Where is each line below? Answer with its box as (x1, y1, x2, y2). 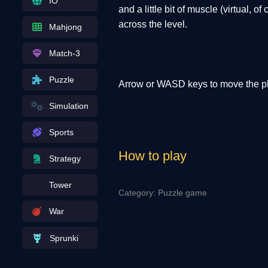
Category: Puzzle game (118, 187, 207, 197)
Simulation (48, 101, 89, 111)
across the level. (118, 19, 187, 29)
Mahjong (48, 22, 82, 32)
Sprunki (49, 233, 78, 243)
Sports (48, 127, 74, 137)
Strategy (48, 154, 81, 163)
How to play (118, 148, 187, 163)
